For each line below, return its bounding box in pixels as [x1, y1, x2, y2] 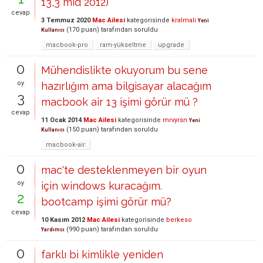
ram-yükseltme [100, 41, 146, 49]
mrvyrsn [163, 116, 187, 124]
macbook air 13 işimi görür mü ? [41, 96, 198, 108]
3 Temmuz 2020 [41, 16, 90, 24]
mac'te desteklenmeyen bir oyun [41, 164, 207, 176]
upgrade [158, 41, 184, 49]
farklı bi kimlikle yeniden [41, 248, 163, 261]
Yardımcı [41, 227, 65, 232]
